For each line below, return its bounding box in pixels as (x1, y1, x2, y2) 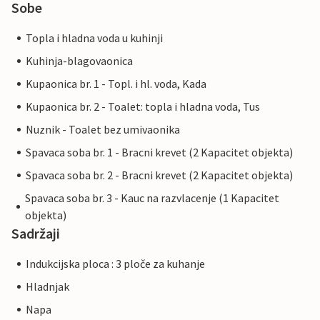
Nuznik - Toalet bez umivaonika (26, 122, 180, 137)
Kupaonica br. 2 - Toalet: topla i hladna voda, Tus (26, 99, 260, 114)
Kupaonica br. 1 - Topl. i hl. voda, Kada (26, 76, 206, 91)
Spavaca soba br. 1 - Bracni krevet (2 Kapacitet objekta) (26, 145, 293, 160)
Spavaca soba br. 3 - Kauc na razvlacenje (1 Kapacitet (25, 191, 280, 206)
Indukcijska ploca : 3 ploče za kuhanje (26, 256, 205, 271)
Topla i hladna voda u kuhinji (26, 31, 163, 46)
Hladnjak (26, 279, 69, 294)
